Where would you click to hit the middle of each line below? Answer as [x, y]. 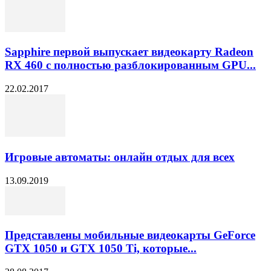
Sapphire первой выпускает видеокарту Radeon [129, 52]
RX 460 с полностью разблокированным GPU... [130, 65]
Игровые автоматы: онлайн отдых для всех [120, 157]
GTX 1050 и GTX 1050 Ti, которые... [101, 249]
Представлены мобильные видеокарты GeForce [130, 235]
